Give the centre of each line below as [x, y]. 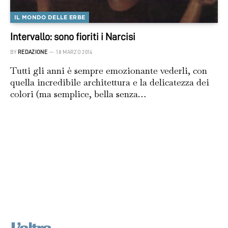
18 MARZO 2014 [74, 52]
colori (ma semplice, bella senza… [78, 94]
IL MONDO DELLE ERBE [50, 18]
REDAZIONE [33, 52]
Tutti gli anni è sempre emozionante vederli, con [109, 71]
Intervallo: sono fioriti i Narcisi [73, 37]
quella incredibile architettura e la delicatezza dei [110, 82]
